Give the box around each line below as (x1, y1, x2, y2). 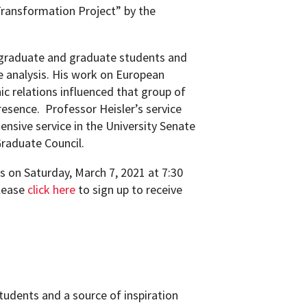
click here (27, 182, 76, 197)
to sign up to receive (75, 182, 183, 197)
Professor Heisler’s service (45, 101, 182, 116)
